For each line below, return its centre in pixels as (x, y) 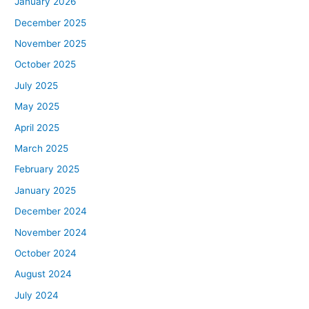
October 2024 (46, 253)
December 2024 (51, 211)
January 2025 (46, 190)
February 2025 (47, 169)
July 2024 (37, 295)
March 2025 (42, 148)
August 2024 (43, 274)
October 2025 (46, 64)
